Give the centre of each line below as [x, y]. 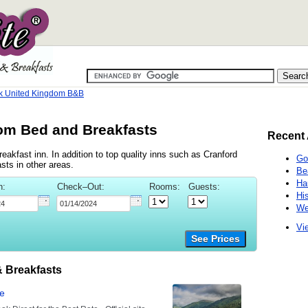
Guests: [204, 186]
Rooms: [165, 186]
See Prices [216, 239]
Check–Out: [81, 186]
